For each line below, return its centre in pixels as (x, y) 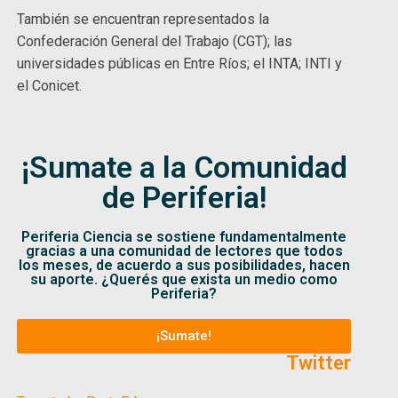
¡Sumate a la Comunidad (184, 167)
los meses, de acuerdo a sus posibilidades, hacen (184, 265)
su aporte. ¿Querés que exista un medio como (184, 279)
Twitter (318, 362)
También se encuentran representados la (143, 19)
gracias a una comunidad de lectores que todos (184, 251)
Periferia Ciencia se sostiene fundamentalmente (184, 236)
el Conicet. (52, 85)
